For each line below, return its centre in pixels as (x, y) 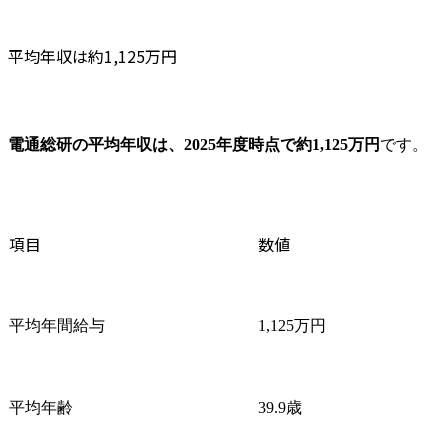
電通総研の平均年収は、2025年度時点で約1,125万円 (194, 144)
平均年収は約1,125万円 (92, 55)
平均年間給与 (57, 325)
